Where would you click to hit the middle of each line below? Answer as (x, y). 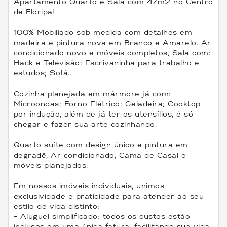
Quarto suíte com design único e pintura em (101, 145)
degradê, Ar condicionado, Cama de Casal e (100, 155)
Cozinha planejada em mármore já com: (92, 94)
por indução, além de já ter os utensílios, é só (103, 114)
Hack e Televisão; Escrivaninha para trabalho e (106, 63)
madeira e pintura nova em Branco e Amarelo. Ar (112, 43)
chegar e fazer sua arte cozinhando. (85, 124)
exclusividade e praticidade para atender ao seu (109, 196)
